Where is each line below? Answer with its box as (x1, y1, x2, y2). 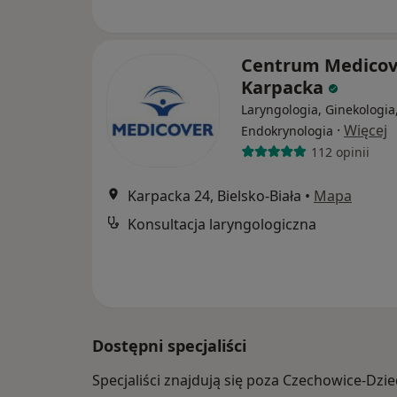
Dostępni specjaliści (92, 335, 246, 356)
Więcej (344, 121, 387, 140)
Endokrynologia (241, 122, 333, 139)
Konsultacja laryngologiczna (128, 214, 316, 234)
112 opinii (310, 143, 370, 160)
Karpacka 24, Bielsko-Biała (128, 186, 301, 206)
